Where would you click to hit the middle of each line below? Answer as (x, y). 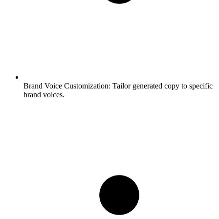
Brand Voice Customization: (67, 86)
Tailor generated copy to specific (162, 86)
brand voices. (44, 95)
